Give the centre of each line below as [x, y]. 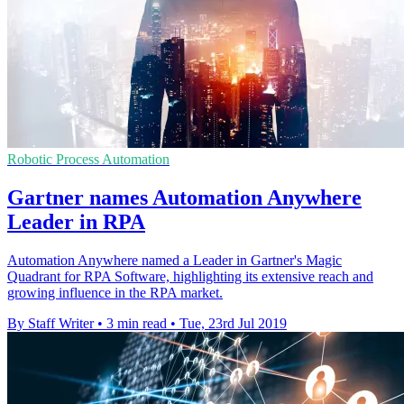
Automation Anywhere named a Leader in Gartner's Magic [174, 261]
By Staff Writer [50, 324]
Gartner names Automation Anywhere [184, 198]
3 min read [137, 324]
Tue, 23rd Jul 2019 [233, 324]
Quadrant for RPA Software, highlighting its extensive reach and [190, 277]
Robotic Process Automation [88, 160]
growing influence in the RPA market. [115, 293]
